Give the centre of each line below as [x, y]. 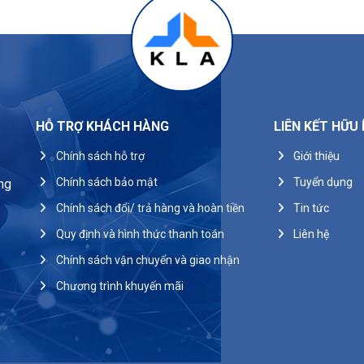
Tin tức [311, 208]
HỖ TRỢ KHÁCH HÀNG [102, 126]
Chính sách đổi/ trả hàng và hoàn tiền [150, 208]
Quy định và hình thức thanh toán [140, 234]
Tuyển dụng [323, 182]
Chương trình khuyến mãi [119, 286]
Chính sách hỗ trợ [100, 156]
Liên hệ [311, 234]
